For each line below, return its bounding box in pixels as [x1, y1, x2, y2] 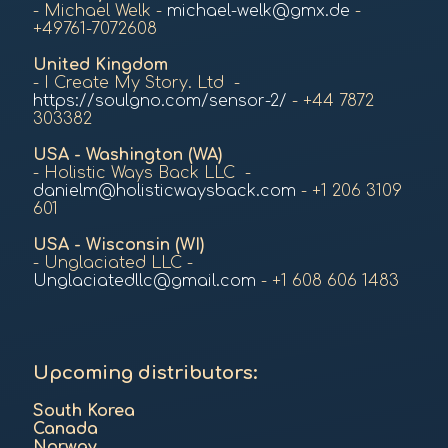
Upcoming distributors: [33, 363, 262, 384]
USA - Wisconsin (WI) [33, 236, 204, 255]
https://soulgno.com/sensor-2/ [33, 92, 287, 111]
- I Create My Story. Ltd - [33, 74, 240, 93]
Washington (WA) [86, 146, 222, 165]
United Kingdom [33, 56, 168, 75]
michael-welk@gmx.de [167, 2, 350, 21]
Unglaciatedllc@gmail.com [33, 272, 256, 291]
